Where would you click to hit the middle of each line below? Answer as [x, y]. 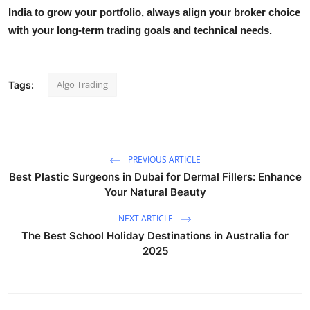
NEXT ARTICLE [147, 219]
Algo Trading [82, 85]
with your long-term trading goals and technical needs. [140, 30]
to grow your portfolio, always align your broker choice [166, 12]
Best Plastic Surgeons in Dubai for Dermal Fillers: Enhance [155, 177]
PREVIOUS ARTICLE [163, 160]
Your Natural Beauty [155, 192]
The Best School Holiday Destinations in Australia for [155, 236]
